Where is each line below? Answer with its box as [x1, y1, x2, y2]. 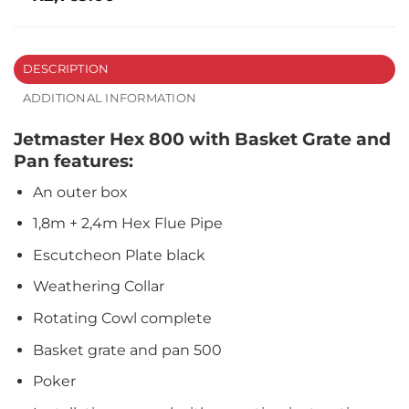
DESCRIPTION [22, 62, 110, 77]
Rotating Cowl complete [32, 309, 212, 328]
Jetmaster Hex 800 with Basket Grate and [14, 128, 391, 151]
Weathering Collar [32, 278, 164, 296]
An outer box [32, 183, 128, 201]
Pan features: [14, 150, 133, 173]
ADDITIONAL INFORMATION [22, 91, 197, 106]
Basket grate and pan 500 [32, 341, 222, 359]
